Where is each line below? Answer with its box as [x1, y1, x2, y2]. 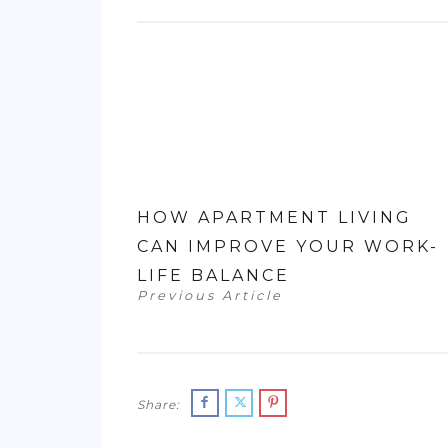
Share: [137, 397, 180, 413]
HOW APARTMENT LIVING [137, 208, 412, 228]
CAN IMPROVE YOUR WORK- [137, 237, 439, 257]
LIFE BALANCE [137, 266, 290, 286]
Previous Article [137, 288, 283, 304]
